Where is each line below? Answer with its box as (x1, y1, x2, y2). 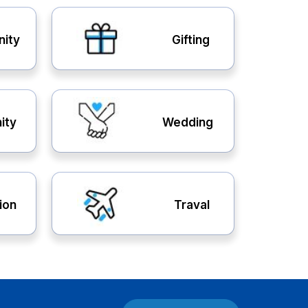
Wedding (162, 115, 213, 129)
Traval (173, 197, 210, 212)
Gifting (172, 32, 210, 47)
